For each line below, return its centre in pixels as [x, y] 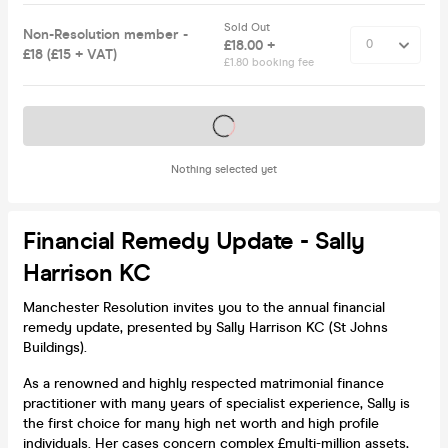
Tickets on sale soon [224, 125]
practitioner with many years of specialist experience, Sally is [216, 403]
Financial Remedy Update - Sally [194, 241]
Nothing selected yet [224, 169]
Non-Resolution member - [105, 34]
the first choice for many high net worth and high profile [201, 423]
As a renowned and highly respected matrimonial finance [203, 383]
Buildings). [55, 347]
